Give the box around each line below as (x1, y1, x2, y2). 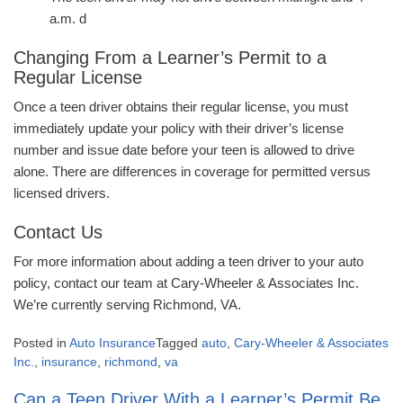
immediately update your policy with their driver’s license (13, 121, 344, 137)
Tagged (156, 336, 201, 351)
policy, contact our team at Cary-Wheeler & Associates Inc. (13, 275, 359, 291)
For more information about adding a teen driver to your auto (13, 254, 363, 270)
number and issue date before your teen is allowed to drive (13, 142, 354, 158)
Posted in (13, 336, 69, 351)
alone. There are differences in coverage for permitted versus (13, 164, 371, 180)
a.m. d (49, 11, 86, 27)
